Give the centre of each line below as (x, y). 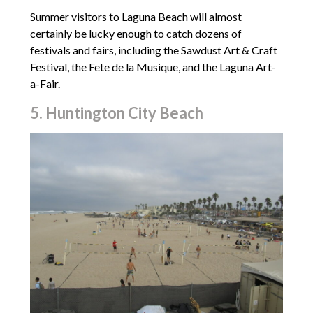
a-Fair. (45, 83)
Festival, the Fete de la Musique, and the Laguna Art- (153, 66)
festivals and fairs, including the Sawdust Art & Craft (153, 50)
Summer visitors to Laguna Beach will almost (136, 16)
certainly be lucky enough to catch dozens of (136, 33)
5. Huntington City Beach (116, 112)
